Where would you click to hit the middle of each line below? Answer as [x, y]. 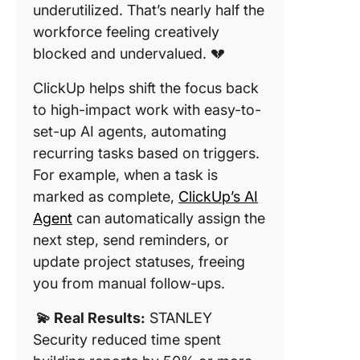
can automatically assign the [169, 218]
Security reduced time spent [127, 340]
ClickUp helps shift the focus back [146, 88]
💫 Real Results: [89, 318]
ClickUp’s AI [218, 196]
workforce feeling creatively [126, 32]
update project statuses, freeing [139, 262]
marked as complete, [106, 196]
